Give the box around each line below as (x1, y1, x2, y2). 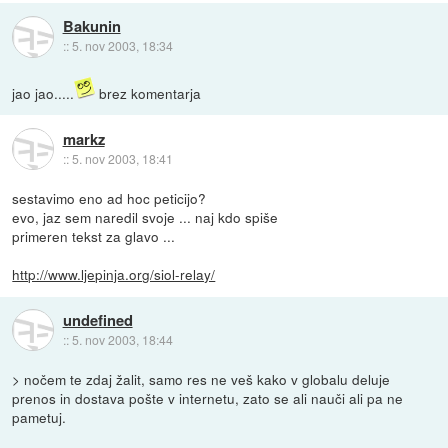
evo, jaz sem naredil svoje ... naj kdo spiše (12, 207, 279, 228)
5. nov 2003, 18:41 (71, 149, 173, 167)
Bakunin (62, 15, 121, 38)
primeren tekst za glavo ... (12, 226, 176, 247)
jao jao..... (12, 83, 75, 104)
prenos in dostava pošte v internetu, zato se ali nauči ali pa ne (12, 388, 404, 409)
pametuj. (12, 407, 67, 428)
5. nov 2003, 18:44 (71, 330, 173, 348)
